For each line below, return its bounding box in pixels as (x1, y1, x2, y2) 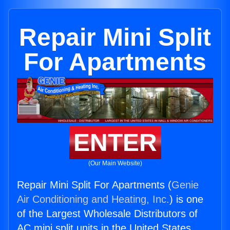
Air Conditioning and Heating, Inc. (17, 194, 169, 205)
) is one (169, 194, 203, 205)
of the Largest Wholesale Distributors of (17, 208, 198, 220)
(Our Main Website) (88, 160, 142, 167)
